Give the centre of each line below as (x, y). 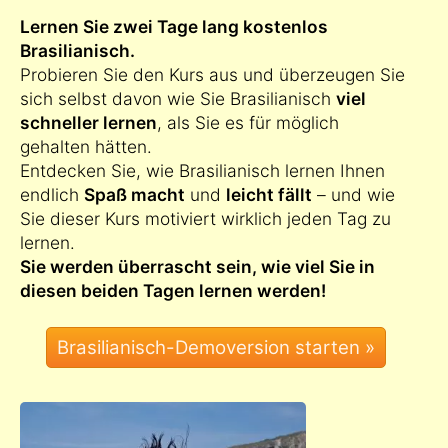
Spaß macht (134, 195)
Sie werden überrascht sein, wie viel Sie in (197, 267)
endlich (52, 195)
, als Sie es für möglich (248, 123)
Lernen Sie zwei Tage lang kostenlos (174, 27)
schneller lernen (88, 123)
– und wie (353, 195)
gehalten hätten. (86, 147)
